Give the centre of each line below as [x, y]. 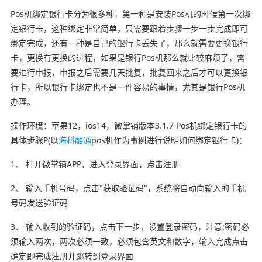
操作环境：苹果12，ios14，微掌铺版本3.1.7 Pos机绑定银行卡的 [128, 125]
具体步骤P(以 [34, 140]
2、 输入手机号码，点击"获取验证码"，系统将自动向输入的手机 [128, 188]
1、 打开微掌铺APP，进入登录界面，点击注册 [95, 164]
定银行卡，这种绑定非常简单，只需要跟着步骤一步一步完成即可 [129, 28]
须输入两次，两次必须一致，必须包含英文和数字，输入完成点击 [129, 241]
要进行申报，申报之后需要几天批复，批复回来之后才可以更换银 [129, 72]
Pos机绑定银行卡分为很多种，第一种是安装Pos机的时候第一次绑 [130, 13]
